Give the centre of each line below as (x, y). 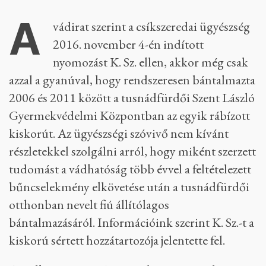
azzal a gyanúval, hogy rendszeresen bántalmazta (132, 80)
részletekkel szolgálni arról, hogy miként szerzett (132, 151)
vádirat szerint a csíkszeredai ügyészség (151, 26)
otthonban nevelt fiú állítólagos (89, 205)
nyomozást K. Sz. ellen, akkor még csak (151, 62)
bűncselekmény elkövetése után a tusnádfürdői (129, 187)
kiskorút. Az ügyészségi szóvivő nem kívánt (119, 133)
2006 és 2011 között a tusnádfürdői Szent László (132, 98)
